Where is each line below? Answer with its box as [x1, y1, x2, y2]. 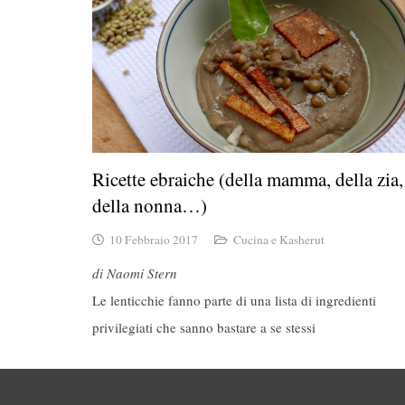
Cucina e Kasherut [232, 231, 325, 248]
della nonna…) [92, 193, 207, 219]
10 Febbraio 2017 [109, 231, 199, 248]
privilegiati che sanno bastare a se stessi [92, 318, 316, 337]
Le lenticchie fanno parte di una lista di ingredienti [92, 291, 376, 310]
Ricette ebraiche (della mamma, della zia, [92, 166, 403, 193]
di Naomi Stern [92, 264, 177, 283]
